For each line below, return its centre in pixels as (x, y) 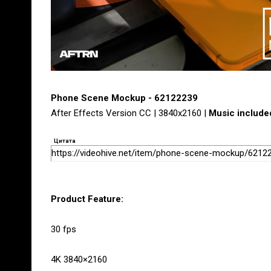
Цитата (65, 141)
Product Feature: (87, 199)
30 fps (64, 229)
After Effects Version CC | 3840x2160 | (130, 113)
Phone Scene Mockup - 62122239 (124, 98)
